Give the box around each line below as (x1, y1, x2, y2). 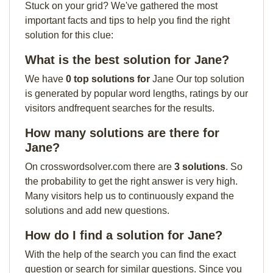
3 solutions (174, 161, 225, 172)
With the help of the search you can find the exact (25, 249, 236, 260)
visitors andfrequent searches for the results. (25, 103, 214, 113)
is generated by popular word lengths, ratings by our (25, 88, 248, 99)
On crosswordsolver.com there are (25, 161, 174, 172)
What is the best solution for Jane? (25, 53, 229, 66)
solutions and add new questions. (25, 205, 169, 216)
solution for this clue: (25, 30, 113, 40)
